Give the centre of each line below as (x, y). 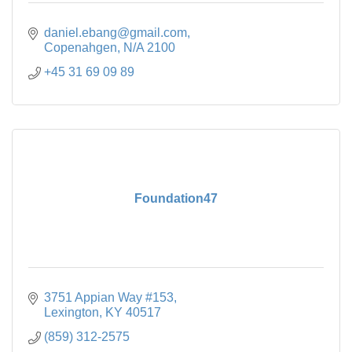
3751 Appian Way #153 (109, 297)
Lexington (71, 312)
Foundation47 (176, 198)
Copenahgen (81, 47)
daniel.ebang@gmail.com (115, 32)
